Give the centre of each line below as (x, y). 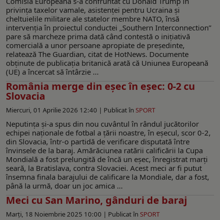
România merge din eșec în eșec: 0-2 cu (100, 86)
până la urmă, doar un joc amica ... (64, 185)
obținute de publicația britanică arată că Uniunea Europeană (107, 63)
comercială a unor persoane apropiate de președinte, (95, 45)
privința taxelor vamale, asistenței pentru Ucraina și (93, 10)
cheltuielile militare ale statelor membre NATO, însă (93, 18)
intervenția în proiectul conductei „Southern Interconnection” (109, 27)
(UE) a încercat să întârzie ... (52, 71)
